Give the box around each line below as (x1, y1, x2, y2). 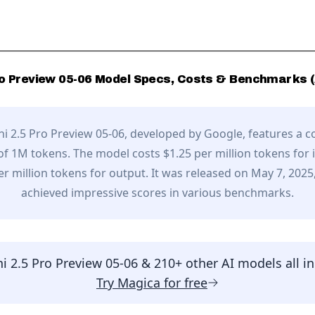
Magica (117, 274, 160, 291)
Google (204, 126, 243, 141)
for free (160, 274, 207, 291)
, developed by (124, 126, 204, 141)
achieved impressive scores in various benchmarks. (21, 185, 294, 200)
